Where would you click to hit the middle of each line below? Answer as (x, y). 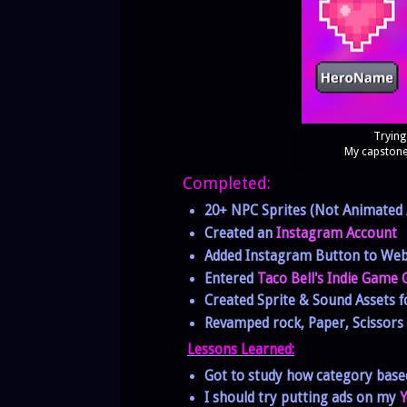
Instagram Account (336, 233)
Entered (230, 278)
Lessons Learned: (241, 349)
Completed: (227, 184)
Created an (240, 233)
